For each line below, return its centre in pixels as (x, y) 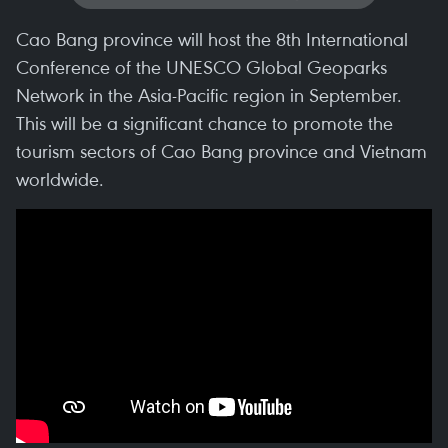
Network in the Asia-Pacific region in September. (209, 94)
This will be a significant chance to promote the (204, 122)
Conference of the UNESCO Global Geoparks (201, 66)
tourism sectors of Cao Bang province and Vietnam (221, 150)
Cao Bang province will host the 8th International (212, 38)
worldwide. (60, 178)
